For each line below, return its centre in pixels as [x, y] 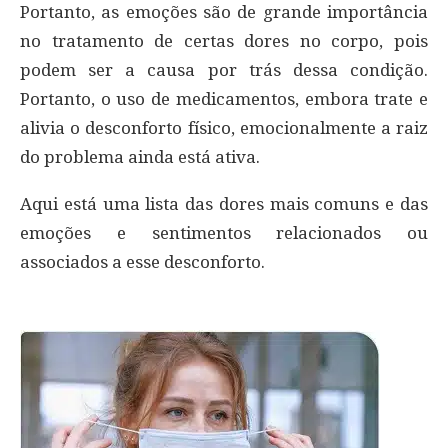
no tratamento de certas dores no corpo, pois [224, 41]
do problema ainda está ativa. [140, 157]
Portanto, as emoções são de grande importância [224, 12]
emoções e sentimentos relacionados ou [224, 233]
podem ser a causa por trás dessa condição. [224, 70]
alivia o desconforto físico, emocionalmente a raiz [224, 128]
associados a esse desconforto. [142, 262]
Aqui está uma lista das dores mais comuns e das [224, 204]
